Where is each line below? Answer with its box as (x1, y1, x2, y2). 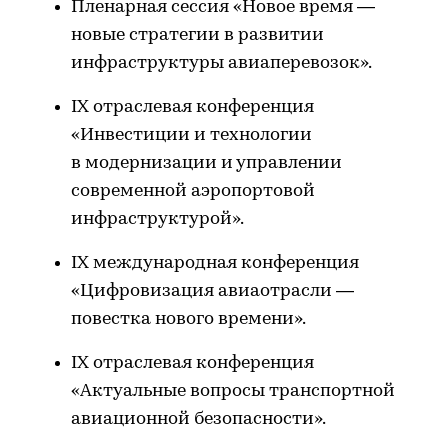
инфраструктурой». (71, 209, 244, 229)
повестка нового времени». (71, 309, 306, 329)
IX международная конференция (71, 253, 359, 273)
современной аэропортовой (71, 181, 315, 201)
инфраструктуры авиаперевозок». (71, 53, 372, 73)
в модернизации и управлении (71, 153, 342, 173)
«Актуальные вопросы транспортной (71, 381, 395, 401)
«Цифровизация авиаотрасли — (71, 281, 354, 301)
